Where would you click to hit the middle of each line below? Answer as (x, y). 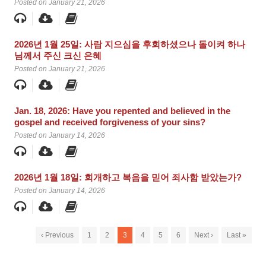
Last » (237, 235)
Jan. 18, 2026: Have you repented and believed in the (122, 111)
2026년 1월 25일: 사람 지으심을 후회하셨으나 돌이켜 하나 (130, 45)
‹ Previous (57, 235)
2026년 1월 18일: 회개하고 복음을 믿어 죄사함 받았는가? (128, 178)
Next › (204, 235)
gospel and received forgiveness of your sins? (110, 122)
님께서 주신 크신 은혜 (58, 56)
